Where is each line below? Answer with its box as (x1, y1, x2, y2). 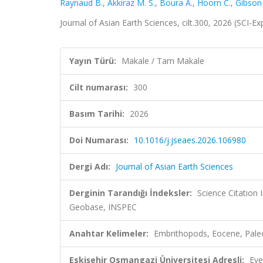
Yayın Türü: (69, 55, 116, 66)
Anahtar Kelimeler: (69, 228, 149, 239)
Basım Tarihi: (69, 108, 124, 119)
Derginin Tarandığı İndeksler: (69, 187, 192, 198)
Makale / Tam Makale (122, 55, 204, 66)
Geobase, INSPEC (69, 201, 137, 213)
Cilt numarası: (69, 82, 128, 93)
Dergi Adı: (69, 161, 110, 172)
